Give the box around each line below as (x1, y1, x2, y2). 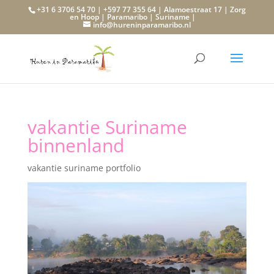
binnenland (27, 133, 124, 158)
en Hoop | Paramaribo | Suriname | (70, 12, 196, 22)
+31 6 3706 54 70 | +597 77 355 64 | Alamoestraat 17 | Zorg (36, 4, 246, 15)
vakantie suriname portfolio (27, 162, 141, 174)
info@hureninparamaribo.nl (92, 20, 191, 30)
